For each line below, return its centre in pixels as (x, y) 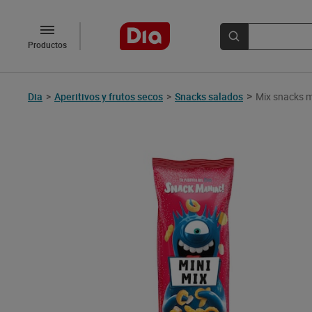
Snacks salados (209, 96)
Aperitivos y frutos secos (109, 96)
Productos (47, 45)
